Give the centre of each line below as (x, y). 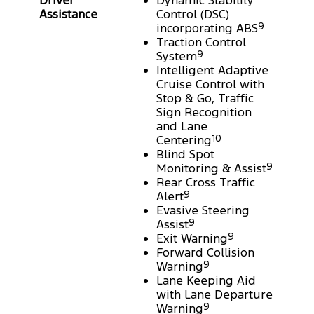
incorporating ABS (207, 28)
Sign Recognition (204, 112)
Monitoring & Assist (211, 169)
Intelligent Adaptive (212, 70)
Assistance (68, 14)
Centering (184, 141)
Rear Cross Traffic (206, 183)
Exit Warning (192, 239)
